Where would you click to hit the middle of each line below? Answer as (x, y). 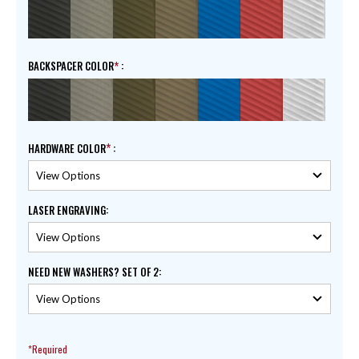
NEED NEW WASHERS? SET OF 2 (93, 272)
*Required (48, 349)
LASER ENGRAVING (67, 210)
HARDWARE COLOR (67, 149)
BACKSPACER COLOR (71, 66)
